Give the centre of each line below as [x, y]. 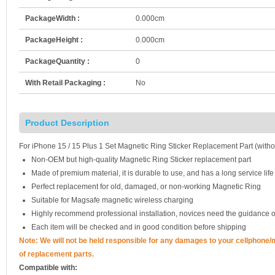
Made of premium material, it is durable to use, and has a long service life [153, 173]
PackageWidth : [52, 18]
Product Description [67, 122]
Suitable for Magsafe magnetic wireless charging [112, 200]
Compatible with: [48, 267]
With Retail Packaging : [65, 83]
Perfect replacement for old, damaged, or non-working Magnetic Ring [146, 186]
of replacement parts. [56, 254]
